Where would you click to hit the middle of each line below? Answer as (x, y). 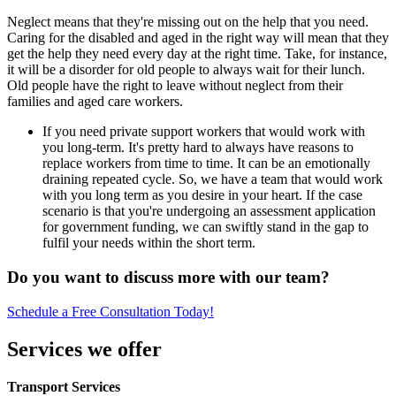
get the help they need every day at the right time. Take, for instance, (197, 54)
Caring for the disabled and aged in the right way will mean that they (198, 38)
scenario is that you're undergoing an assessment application (209, 211)
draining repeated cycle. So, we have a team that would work (213, 179)
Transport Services (64, 386)
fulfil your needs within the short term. (149, 243)
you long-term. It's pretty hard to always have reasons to (198, 148)
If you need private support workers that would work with (204, 132)
